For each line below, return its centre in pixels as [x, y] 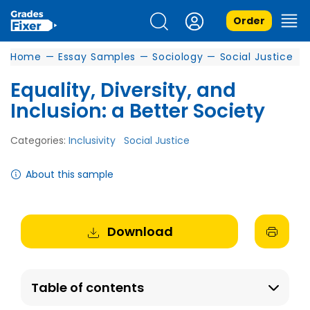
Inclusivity [92, 140]
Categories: [39, 140]
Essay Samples [97, 57]
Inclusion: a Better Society [138, 111]
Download [140, 231]
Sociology [178, 57]
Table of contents [88, 288]
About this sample [70, 174]
